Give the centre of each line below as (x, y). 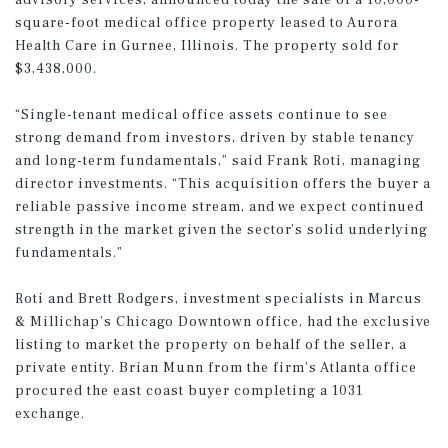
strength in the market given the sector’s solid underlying (221, 230)
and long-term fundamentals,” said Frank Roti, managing (218, 161)
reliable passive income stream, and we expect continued (219, 207)
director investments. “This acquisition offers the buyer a (223, 184)
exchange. (52, 414)
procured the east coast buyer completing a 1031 (189, 391)
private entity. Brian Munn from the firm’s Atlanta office (216, 368)
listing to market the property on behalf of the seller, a (211, 345)
